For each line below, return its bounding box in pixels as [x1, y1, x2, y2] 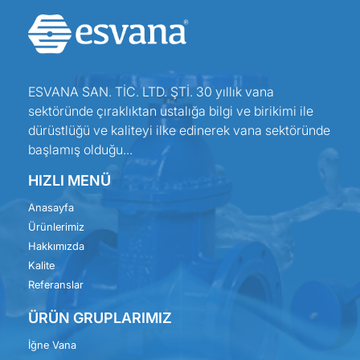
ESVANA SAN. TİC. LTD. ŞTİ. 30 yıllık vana [28, 84, 274, 100]
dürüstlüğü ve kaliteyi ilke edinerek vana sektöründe [28, 122, 330, 139]
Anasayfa [28, 201, 74, 215]
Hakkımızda [28, 239, 84, 253]
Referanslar [28, 278, 84, 292]
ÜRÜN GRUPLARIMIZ [28, 309, 172, 327]
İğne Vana [28, 338, 76, 352]
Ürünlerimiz [28, 220, 84, 234]
